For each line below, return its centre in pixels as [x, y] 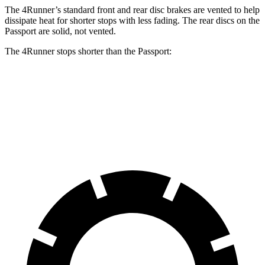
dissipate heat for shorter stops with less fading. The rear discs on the [132, 20]
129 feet [113, 116]
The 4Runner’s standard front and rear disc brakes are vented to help [132, 9]
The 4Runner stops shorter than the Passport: [88, 51]
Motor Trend [199, 116]
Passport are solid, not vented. [60, 31]
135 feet [153, 116]
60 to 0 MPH [66, 116]
